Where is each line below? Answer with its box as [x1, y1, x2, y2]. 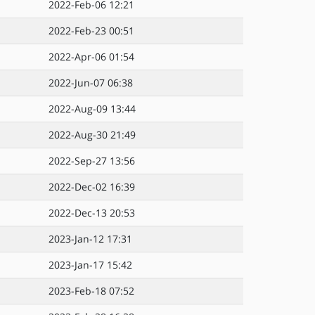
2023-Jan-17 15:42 [49, 258, 132, 271]
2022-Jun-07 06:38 [49, 76, 133, 89]
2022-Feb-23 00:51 [49, 24, 134, 37]
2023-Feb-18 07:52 [49, 284, 134, 297]
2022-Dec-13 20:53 [49, 206, 135, 219]
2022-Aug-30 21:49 [49, 128, 136, 141]
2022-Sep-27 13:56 [49, 154, 135, 167]
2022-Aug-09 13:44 [49, 102, 136, 115]
